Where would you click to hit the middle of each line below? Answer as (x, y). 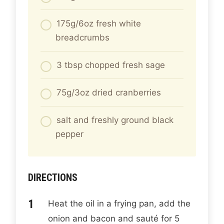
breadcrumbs (82, 38)
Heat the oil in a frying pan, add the (119, 204)
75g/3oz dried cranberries (109, 93)
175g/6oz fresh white (99, 24)
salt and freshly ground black (115, 120)
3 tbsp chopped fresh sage (111, 65)
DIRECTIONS (53, 178)
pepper (69, 134)
